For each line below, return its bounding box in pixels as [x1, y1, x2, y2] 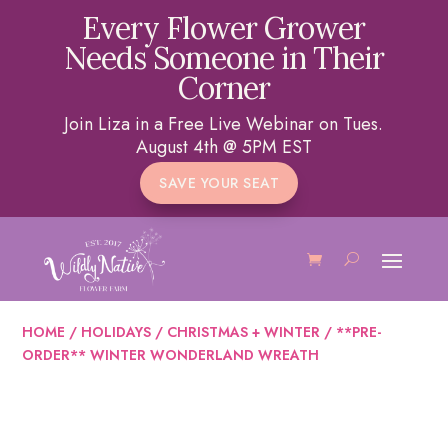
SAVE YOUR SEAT [159, 172, 280, 193]
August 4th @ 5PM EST [135, 134, 312, 161]
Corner [177, 69, 270, 108]
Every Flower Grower [82, 9, 366, 48]
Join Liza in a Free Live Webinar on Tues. [64, 111, 384, 138]
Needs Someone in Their [63, 39, 384, 78]
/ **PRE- [320, 321, 382, 342]
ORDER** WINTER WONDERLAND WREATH [22, 344, 320, 365]
